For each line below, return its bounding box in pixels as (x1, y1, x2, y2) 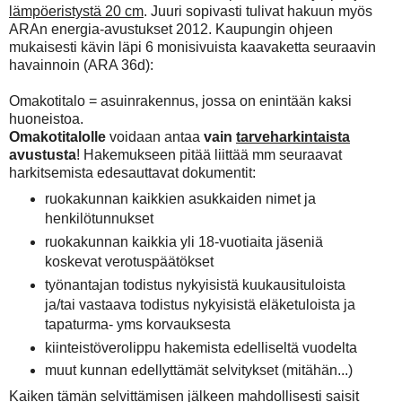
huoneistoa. (9, 110, 83, 127)
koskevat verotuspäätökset (44, 253, 214, 269)
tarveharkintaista (236, 128, 350, 144)
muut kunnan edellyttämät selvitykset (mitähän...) (44, 363, 353, 379)
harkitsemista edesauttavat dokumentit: (9, 164, 256, 180)
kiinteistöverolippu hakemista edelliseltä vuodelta (44, 339, 357, 355)
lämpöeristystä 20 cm (9, 3, 144, 19)
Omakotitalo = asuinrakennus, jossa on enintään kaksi (9, 92, 352, 109)
